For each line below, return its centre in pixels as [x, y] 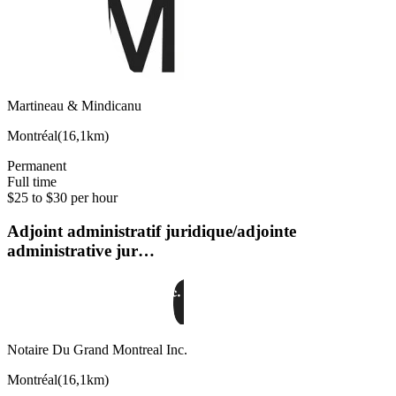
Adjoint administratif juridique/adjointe [152, 232]
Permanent [37, 165]
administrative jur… [81, 251]
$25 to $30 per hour [62, 197]
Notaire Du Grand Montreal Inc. [97, 350]
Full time [32, 181]
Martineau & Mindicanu [74, 105]
